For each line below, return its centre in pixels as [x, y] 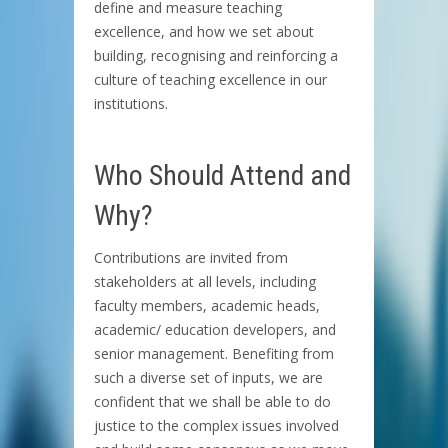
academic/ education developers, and [215, 329]
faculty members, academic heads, [207, 305]
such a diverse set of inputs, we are [208, 377]
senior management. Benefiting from [214, 353]
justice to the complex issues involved [216, 425]
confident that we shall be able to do [212, 401]
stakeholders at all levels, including [205, 281]
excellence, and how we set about [204, 31]
